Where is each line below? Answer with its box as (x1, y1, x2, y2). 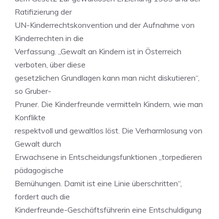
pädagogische (15, 165, 64, 175)
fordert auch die (15, 192, 70, 201)
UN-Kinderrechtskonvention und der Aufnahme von (15, 20, 195, 30)
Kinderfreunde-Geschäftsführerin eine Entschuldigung (15, 205, 201, 215)
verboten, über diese (15, 60, 86, 69)
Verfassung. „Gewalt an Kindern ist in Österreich (15, 46, 181, 56)
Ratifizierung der (15, 7, 72, 17)
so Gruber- (15, 86, 51, 96)
